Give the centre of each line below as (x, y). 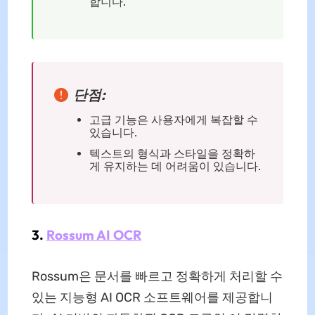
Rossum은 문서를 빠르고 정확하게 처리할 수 (157, 276)
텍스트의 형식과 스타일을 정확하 (172, 154)
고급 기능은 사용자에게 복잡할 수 (173, 120)
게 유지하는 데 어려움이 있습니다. (175, 166)
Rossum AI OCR (94, 235)
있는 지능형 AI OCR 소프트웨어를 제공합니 (152, 297)
